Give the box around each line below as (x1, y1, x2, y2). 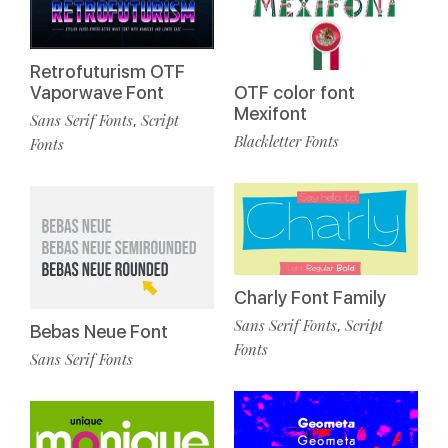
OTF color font (234, 82, 355, 104)
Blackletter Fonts (234, 131, 339, 152)
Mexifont (234, 103, 307, 125)
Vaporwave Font (30, 82, 164, 104)
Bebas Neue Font (30, 320, 168, 342)
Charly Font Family (234, 287, 386, 309)
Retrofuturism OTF (30, 61, 185, 83)
